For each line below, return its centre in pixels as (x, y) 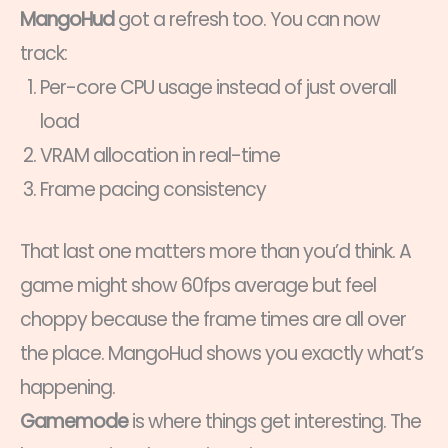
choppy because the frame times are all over (213, 320)
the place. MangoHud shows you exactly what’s (221, 354)
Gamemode (74, 422)
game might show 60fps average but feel (198, 286)
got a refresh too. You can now (247, 19)
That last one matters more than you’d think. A (215, 252)
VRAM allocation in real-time (160, 155)
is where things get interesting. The (274, 422)
